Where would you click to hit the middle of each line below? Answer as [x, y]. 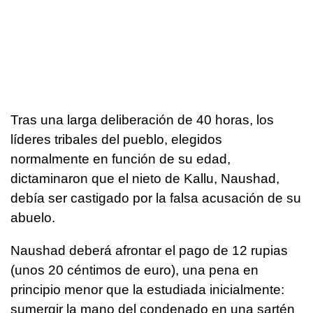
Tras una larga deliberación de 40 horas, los [142, 120]
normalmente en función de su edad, [121, 159]
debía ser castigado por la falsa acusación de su [156, 198]
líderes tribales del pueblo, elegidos [116, 140]
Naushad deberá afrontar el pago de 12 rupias [149, 251]
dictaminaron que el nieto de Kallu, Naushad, [145, 179]
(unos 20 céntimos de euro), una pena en [134, 270]
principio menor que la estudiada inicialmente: [147, 290]
